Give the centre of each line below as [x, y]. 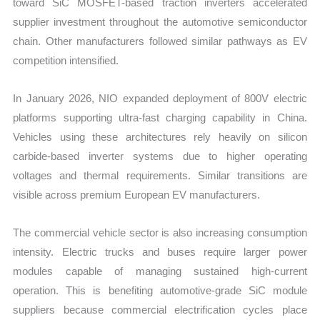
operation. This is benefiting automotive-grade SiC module [160, 291]
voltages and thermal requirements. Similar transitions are [160, 175]
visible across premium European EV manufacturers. [137, 194]
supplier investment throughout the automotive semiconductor [160, 21]
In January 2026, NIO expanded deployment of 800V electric [160, 98]
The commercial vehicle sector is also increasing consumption [160, 233]
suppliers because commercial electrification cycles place [160, 310]
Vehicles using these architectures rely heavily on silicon [160, 136]
